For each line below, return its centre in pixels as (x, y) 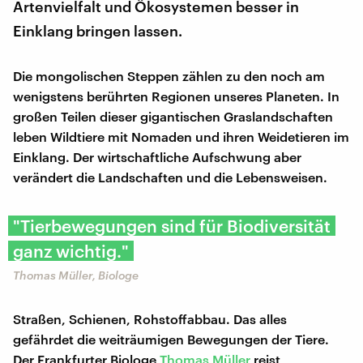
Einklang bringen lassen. (98, 30)
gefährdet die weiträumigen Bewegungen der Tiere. (171, 339)
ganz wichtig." (71, 250)
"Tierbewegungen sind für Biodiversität (172, 225)
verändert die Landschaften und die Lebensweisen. (170, 177)
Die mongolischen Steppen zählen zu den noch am (169, 75)
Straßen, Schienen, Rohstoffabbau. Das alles (150, 318)
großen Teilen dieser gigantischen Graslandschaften (173, 116)
